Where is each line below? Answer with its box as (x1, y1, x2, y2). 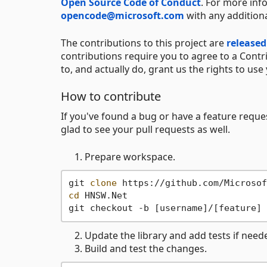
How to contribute (61, 88, 161, 104)
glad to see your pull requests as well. (61, 122, 230, 136)
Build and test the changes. (85, 241, 207, 255)
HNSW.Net (79, 190, 128, 201)
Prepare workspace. (85, 150, 175, 163)
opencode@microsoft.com (61, 8, 184, 22)
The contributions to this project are (61, 36, 226, 49)
